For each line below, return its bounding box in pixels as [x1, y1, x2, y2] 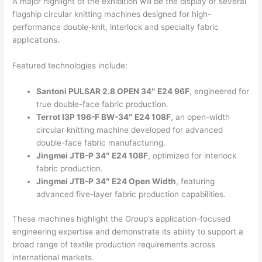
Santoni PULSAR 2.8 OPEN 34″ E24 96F [36, 86, 190, 96]
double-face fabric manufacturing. [36, 137, 166, 147]
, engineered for [189, 86, 250, 96]
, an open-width [171, 112, 230, 122]
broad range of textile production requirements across [12, 240, 216, 250]
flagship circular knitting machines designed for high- [12, 9, 212, 19]
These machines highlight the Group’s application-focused [12, 214, 231, 224]
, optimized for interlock [148, 150, 237, 160]
